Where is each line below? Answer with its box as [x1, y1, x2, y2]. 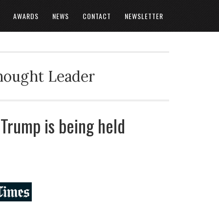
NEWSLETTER [125, 11, 163, 21]
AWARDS [13, 11, 39, 21]
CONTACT [83, 11, 111, 21]
